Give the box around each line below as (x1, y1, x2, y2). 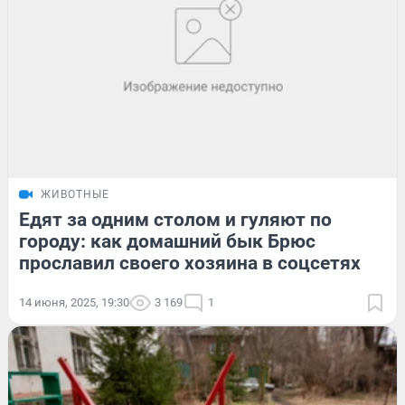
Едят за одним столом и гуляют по (19, 209, 332, 231)
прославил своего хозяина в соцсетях (19, 252, 361, 275)
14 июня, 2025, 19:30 (19, 296, 129, 310)
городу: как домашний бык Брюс (19, 231, 316, 253)
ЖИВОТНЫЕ (41, 188, 109, 202)
